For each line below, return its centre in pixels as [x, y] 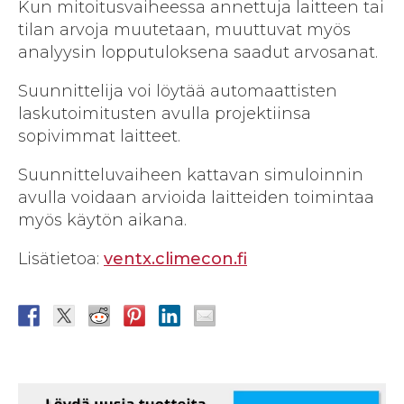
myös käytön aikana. [102, 220]
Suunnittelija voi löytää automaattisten [178, 92]
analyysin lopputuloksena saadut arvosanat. [198, 53]
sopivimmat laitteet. [99, 137]
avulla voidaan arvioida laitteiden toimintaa [196, 198]
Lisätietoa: [61, 259]
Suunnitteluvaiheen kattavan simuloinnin [191, 175]
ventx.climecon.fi [175, 259]
